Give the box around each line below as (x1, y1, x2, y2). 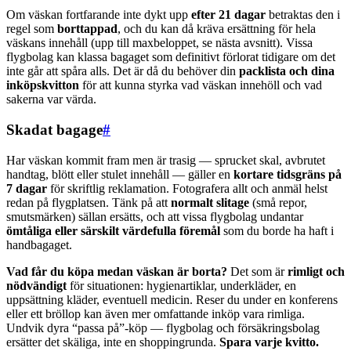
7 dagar (6, 181, 47, 195)
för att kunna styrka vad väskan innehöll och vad (79, 78, 322, 92)
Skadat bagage (6, 121, 103, 138)
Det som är (227, 264, 288, 278)
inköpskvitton (6, 78, 79, 92)
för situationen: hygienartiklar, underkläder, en (67, 278, 296, 292)
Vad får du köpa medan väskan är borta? (6, 264, 227, 278)
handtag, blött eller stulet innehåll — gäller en (6, 167, 233, 181)
